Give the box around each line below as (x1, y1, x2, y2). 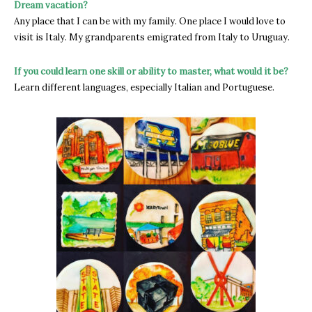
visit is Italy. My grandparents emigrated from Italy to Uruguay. (14, 31, 290, 43)
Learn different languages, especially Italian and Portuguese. (14, 81, 274, 93)
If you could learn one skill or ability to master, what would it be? (14, 65, 288, 77)
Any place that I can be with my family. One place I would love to (14, 15, 286, 27)
